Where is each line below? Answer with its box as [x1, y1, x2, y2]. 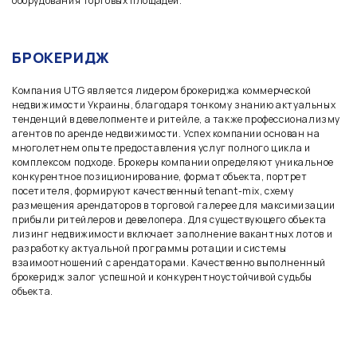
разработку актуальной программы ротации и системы [12, 241, 287, 255]
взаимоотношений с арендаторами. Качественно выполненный [12, 256, 326, 269]
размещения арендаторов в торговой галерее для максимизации [12, 198, 335, 212]
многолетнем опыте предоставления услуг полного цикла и [12, 141, 311, 155]
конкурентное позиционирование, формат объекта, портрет [12, 170, 308, 183]
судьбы [278, 270, 313, 284]
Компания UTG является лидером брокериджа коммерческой [12, 84, 312, 97]
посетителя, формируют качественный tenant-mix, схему [12, 184, 294, 198]
